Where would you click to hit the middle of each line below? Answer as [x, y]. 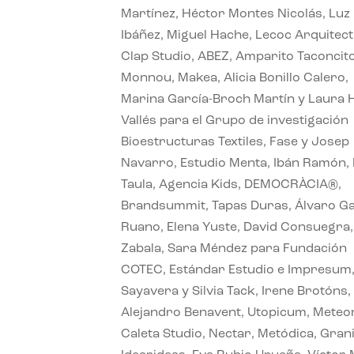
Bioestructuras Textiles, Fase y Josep [235, 142]
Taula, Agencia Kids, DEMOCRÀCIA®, [232, 185]
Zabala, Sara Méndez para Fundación [234, 249]
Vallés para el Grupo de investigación [235, 121]
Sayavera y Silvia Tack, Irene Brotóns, [236, 291]
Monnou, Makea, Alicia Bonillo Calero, [235, 78]
